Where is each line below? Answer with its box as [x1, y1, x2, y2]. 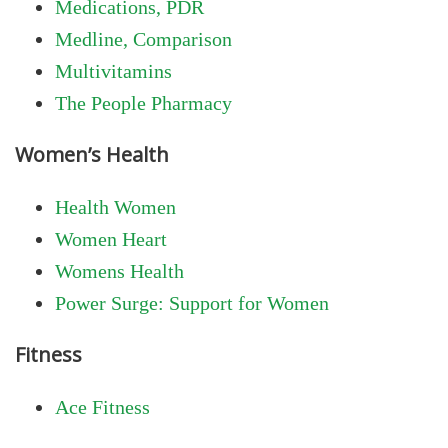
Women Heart [55, 227, 167, 250]
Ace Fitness [55, 395, 150, 418]
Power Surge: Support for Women [55, 291, 329, 314]
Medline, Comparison [55, 27, 232, 50]
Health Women [55, 195, 176, 218]
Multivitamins [55, 59, 172, 82]
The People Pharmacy [55, 91, 232, 114]
